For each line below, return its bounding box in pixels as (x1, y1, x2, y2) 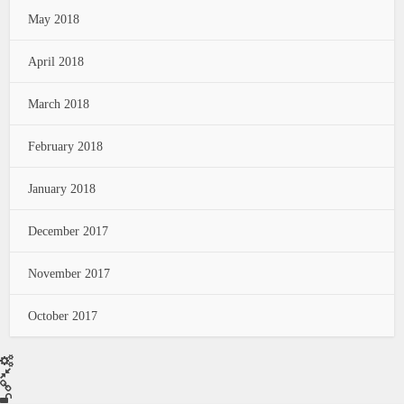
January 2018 (28, 182, 96, 195)
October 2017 (28, 309, 98, 322)
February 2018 (28, 140, 104, 152)
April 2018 (28, 55, 85, 68)
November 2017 (28, 267, 111, 280)
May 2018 (28, 13, 80, 25)
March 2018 (28, 97, 90, 110)
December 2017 (28, 225, 109, 237)
